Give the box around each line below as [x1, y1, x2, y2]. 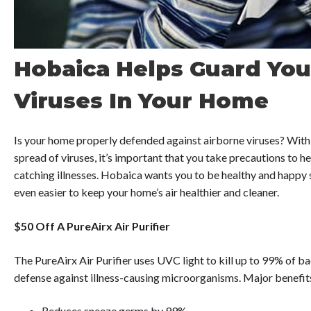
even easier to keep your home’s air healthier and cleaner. [14, 185, 279, 199]
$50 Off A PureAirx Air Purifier [14, 219, 172, 233]
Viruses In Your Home [14, 87, 269, 115]
